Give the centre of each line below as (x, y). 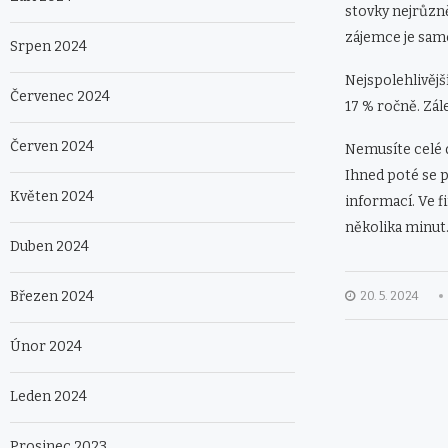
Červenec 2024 (60, 97)
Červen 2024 (52, 147)
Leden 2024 (48, 397)
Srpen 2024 (48, 47)
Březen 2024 (52, 297)
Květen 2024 (52, 197)
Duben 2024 (49, 247)
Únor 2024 (46, 347)
